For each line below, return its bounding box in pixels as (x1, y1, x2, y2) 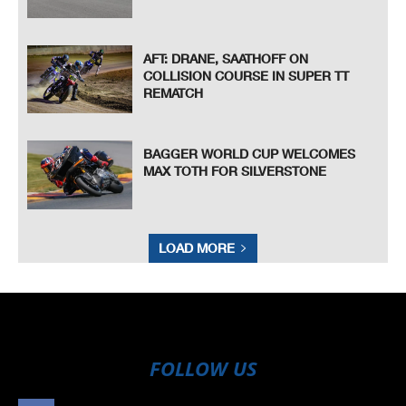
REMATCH (143, 84, 204, 101)
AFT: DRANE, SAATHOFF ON (143, 50, 309, 66)
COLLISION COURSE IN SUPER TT (143, 67, 350, 83)
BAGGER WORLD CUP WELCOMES (143, 146, 356, 162)
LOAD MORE (159, 239, 235, 256)
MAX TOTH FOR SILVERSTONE (143, 163, 327, 179)
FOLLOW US (149, 353, 257, 382)
